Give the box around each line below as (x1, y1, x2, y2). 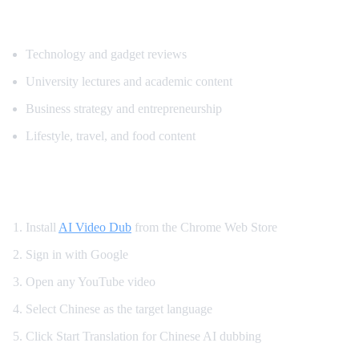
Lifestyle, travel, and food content (26, 128, 196, 143)
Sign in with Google (26, 247, 128, 261)
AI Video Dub (58, 220, 131, 234)
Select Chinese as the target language (26, 301, 212, 316)
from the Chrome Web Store (131, 220, 277, 234)
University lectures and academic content (26, 74, 232, 88)
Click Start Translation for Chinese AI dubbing (26, 329, 261, 343)
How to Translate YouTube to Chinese (6, 180, 315, 202)
